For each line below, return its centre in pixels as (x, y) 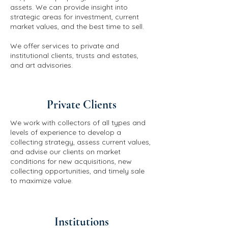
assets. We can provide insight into (69, 7)
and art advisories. (41, 65)
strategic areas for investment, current (75, 17)
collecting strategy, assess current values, (80, 142)
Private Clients (81, 105)
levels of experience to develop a (66, 132)
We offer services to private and (65, 46)
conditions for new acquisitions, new (71, 161)
